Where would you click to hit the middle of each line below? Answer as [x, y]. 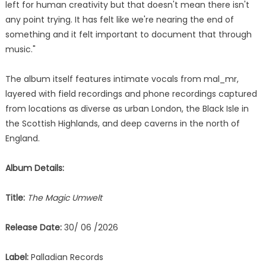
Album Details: [34, 168]
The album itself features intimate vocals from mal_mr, [122, 79]
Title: [15, 198]
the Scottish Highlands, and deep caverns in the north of [122, 123]
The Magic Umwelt [64, 198]
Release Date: [33, 227]
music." [20, 49]
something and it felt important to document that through [128, 34]
